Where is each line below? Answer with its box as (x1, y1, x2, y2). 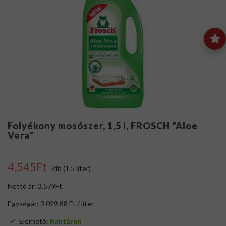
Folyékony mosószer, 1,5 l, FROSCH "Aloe (8, 120, 198, 132)
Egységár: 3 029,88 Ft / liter (8, 199, 94, 208)
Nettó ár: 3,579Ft (8, 182, 62, 191)
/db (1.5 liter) (51, 164, 91, 173)
